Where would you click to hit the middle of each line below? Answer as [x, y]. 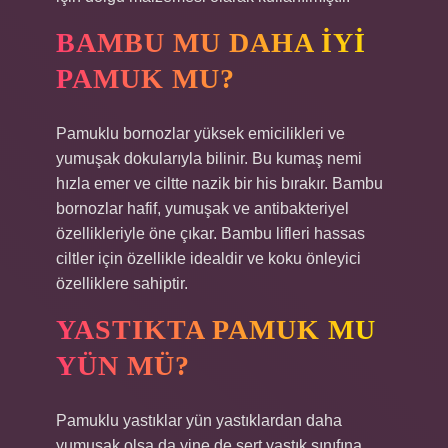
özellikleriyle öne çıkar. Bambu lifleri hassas [210, 233]
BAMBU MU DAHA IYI [211, 42]
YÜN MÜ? [123, 365]
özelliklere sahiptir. [122, 283]
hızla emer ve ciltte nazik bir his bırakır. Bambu [219, 183]
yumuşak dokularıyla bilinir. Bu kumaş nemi [209, 158]
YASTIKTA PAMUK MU [216, 329]
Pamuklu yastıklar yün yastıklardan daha [199, 420]
